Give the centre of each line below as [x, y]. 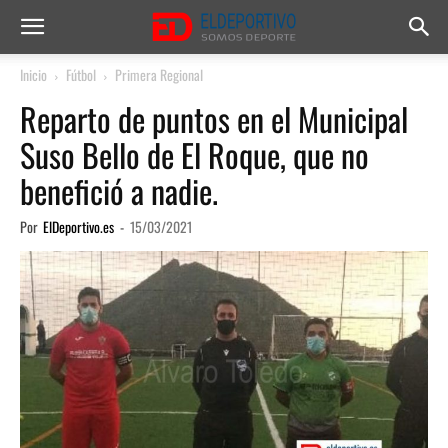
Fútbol [81, 74]
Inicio [33, 74]
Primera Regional [159, 74]
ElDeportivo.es [78, 226]
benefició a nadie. [119, 190]
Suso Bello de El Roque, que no [194, 154]
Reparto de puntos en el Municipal [214, 118]
